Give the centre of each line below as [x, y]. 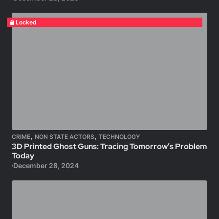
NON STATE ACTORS [65, 137]
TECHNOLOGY [119, 137]
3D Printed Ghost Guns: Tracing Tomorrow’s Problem [109, 146]
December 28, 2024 [46, 165]
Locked [26, 22]
